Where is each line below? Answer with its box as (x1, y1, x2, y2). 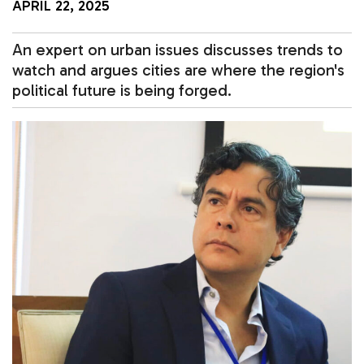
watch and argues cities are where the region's (12, 59, 344, 80)
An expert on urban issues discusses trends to (12, 39, 343, 59)
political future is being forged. (12, 80, 232, 100)
